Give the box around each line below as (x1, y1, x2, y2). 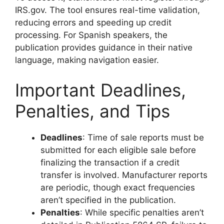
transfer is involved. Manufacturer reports (40, 169, 207, 180)
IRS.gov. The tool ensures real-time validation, (15, 5, 200, 15)
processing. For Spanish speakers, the (15, 30, 167, 40)
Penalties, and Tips (15, 100, 170, 121)
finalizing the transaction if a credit (40, 157, 179, 167)
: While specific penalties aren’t (80, 207, 204, 217)
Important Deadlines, (15, 79, 186, 100)
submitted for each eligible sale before (40, 144, 196, 155)
